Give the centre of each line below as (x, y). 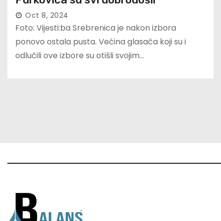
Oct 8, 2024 (47, 16)
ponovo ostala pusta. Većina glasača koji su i (101, 42)
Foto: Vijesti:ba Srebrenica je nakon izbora (96, 28)
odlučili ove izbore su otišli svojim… (80, 56)
